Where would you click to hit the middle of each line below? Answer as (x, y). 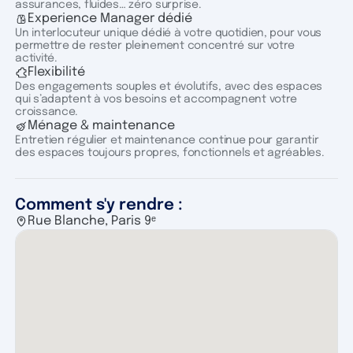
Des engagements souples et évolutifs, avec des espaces (169, 86)
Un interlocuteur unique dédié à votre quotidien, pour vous (168, 33)
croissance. (47, 111)
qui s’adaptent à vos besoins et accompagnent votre (156, 99)
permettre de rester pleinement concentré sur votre (155, 45)
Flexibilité (57, 72)
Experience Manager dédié (110, 18)
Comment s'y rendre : (99, 205)
